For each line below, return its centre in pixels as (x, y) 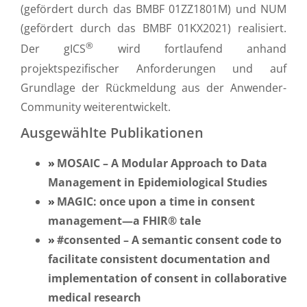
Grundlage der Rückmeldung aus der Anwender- (153, 87)
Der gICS (53, 49)
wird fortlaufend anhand (190, 49)
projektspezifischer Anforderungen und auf (153, 68)
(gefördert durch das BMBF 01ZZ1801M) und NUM (153, 9)
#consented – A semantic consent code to (169, 240)
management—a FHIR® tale (124, 220)
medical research (95, 297)
